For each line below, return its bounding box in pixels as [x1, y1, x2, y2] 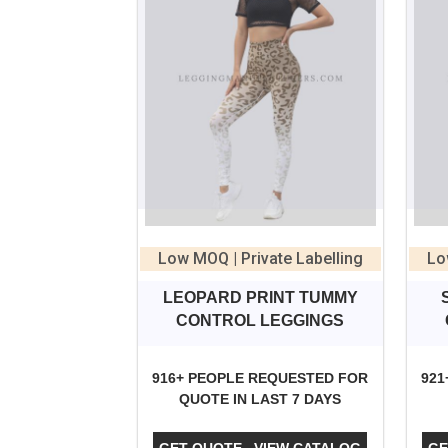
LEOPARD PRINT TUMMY [162, 289, 358, 307]
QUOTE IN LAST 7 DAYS [179, 391, 342, 408]
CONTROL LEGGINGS [176, 312, 345, 330]
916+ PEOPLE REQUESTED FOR [152, 370, 369, 387]
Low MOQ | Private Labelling [157, 249, 363, 269]
